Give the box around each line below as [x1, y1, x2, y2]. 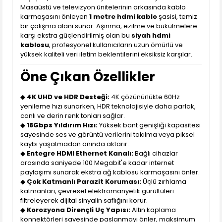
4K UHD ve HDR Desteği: [27, 92, 110, 102]
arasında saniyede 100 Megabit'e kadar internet [20, 158, 174, 167]
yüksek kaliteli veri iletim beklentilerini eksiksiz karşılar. [20, 50, 192, 59]
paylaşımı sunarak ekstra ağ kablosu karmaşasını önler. [20, 167, 200, 177]
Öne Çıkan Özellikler [20, 68, 155, 86]
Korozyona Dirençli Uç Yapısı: [27, 205, 130, 215]
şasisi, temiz [157, 12, 197, 21]
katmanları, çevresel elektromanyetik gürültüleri [20, 186, 174, 196]
